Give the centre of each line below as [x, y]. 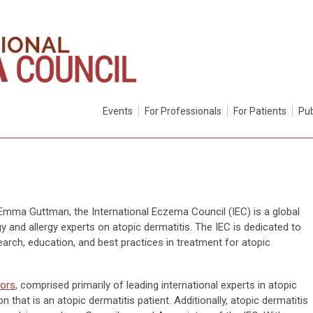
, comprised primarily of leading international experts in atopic [156, 285]
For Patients [260, 111]
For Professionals [183, 111]
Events [118, 111]
